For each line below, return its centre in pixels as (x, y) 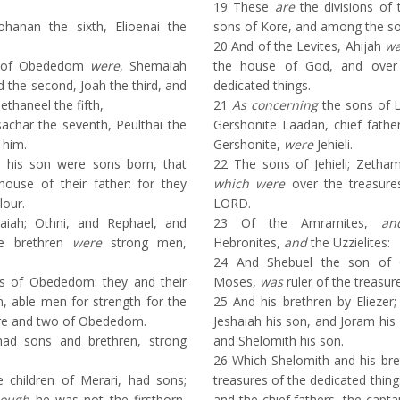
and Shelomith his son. (279, 341)
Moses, (237, 282)
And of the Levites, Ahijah (306, 46)
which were (250, 183)
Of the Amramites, (304, 223)
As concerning (275, 105)
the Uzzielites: (349, 242)
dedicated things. (262, 85)
